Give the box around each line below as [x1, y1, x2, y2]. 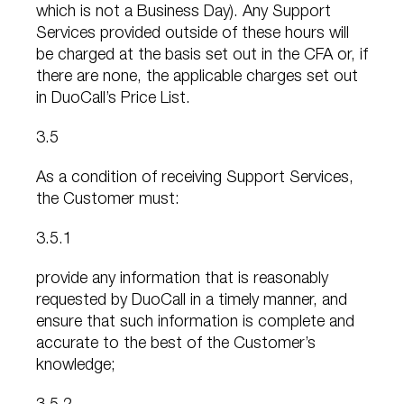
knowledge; [36, 358, 115, 375]
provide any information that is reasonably [36, 271, 328, 289]
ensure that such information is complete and [36, 315, 354, 332]
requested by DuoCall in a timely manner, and [36, 293, 347, 310]
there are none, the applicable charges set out [36, 69, 358, 87]
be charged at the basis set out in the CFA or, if [36, 48, 368, 65]
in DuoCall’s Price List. [36, 91, 190, 108]
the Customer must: [36, 192, 179, 209]
